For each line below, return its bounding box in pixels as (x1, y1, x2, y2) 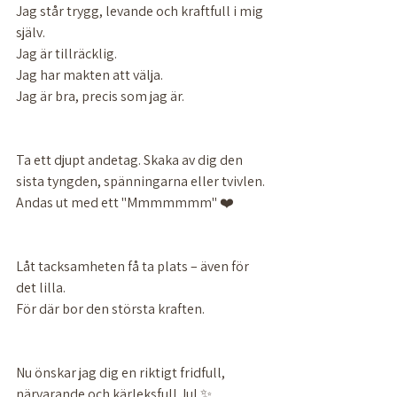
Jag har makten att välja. (16, 66, 166, 84)
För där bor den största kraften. (16, 300, 207, 318)
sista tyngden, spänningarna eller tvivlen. (16, 172, 268, 191)
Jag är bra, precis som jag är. (16, 87, 187, 105)
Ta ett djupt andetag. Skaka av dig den (16, 151, 245, 169)
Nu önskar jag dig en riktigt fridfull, (16, 363, 228, 382)
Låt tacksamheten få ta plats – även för (16, 257, 252, 276)
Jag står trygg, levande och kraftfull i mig (16, 2, 266, 20)
